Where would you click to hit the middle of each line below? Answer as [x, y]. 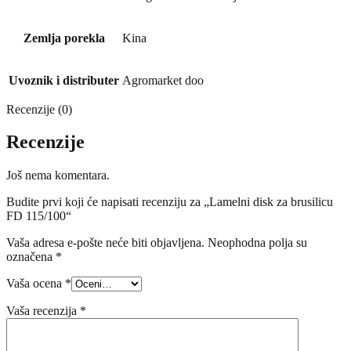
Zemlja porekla [64, 38]
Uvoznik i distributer [64, 80]
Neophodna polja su [257, 243]
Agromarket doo [163, 80]
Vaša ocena [36, 284]
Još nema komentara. [58, 175]
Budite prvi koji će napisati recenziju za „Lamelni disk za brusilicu [170, 202]
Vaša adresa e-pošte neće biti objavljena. [105, 243]
